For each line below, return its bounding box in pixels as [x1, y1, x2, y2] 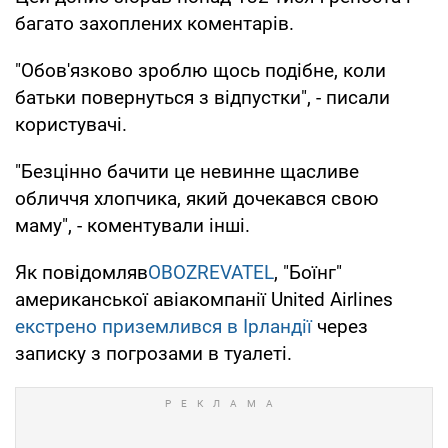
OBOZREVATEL [148, 260, 274, 284]
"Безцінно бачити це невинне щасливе [15, 159, 359, 183]
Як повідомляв [15, 260, 148, 284]
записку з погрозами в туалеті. [15, 341, 292, 365]
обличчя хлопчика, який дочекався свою [15, 186, 379, 210]
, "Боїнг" [274, 260, 342, 284]
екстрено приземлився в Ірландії [15, 314, 312, 338]
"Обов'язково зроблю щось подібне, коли [15, 58, 386, 82]
